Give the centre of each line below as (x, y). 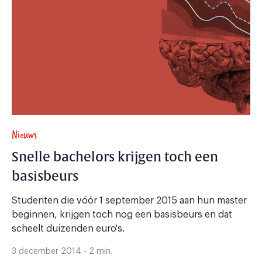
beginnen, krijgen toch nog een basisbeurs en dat (122, 214)
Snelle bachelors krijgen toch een (115, 157)
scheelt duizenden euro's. (68, 228)
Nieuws (24, 135)
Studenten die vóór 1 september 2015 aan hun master (129, 200)
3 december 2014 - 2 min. (62, 251)
